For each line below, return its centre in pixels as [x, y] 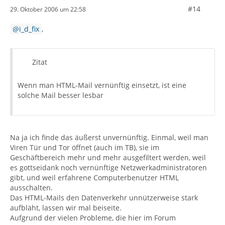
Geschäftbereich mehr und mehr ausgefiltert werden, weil [108, 157]
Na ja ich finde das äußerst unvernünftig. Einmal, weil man [109, 137]
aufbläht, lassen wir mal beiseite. [66, 208]
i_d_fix [29, 29]
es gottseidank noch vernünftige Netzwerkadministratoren [108, 167]
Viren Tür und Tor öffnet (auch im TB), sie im [85, 147]
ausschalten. [31, 188]
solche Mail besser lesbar [61, 95]
